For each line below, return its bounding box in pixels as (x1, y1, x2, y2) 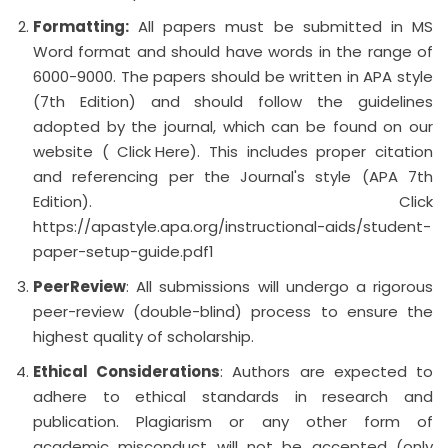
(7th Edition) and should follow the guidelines (33, 91, 433, 112)
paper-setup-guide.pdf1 (33, 241, 214, 262)
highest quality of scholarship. (33, 326, 254, 347)
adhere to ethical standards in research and (33, 386, 433, 407)
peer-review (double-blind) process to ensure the (33, 301, 433, 322)
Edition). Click (33, 191, 433, 212)
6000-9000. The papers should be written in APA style (33, 66, 433, 87)
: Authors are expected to (220, 361, 434, 382)
